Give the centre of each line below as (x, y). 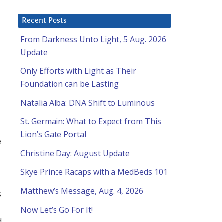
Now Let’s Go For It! (56, 210)
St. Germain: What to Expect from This (91, 122)
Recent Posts (44, 21)
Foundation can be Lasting (70, 84)
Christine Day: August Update (75, 153)
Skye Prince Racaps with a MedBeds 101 (94, 172)
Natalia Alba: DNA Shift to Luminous (87, 103)
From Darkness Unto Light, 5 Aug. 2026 (93, 39)
